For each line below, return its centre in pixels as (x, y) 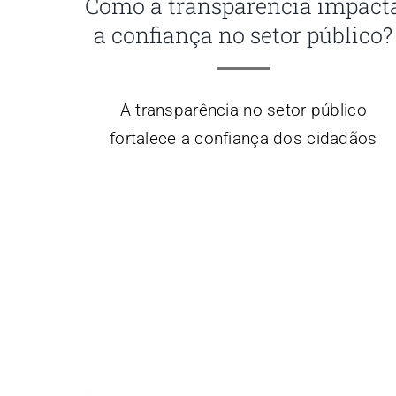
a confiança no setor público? (244, 34)
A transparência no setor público (243, 110)
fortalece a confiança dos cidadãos (243, 138)
